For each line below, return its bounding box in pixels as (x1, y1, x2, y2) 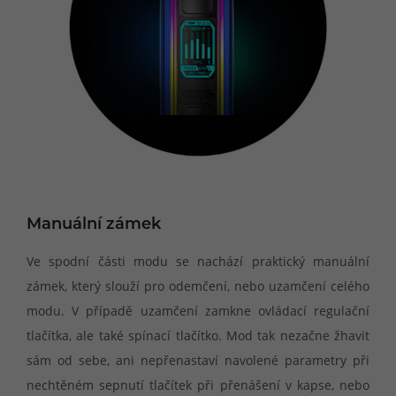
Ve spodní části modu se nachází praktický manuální (27, 252, 369, 270)
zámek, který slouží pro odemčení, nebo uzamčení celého (27, 277, 369, 294)
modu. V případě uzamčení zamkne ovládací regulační (27, 301, 369, 319)
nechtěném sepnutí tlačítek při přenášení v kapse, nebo (27, 376, 369, 393)
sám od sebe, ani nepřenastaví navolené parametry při (27, 351, 369, 369)
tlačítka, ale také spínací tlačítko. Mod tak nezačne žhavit (27, 326, 369, 344)
